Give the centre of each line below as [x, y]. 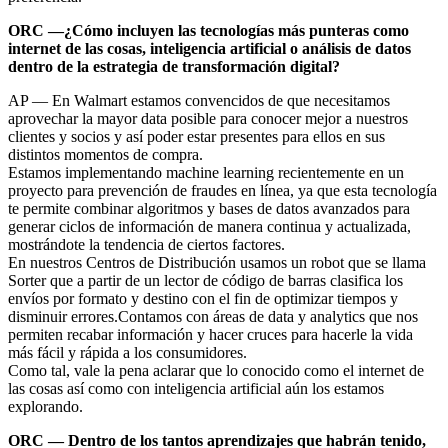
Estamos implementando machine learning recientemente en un [206, 172]
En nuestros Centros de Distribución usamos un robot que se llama [217, 262]
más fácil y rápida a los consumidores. [127, 352]
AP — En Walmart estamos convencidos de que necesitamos [199, 100]
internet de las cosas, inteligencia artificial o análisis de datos [209, 48]
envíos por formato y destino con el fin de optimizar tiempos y [203, 298]
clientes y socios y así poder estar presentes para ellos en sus [196, 136]
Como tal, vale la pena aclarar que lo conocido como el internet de [216, 370]
